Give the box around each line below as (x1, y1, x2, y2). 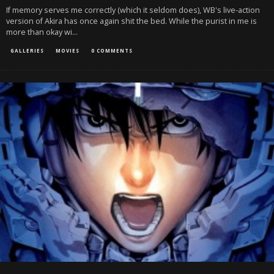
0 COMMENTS (91, 47, 133, 54)
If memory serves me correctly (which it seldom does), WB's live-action (6, 5, 260, 16)
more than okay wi (6, 27, 72, 38)
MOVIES (56, 47, 80, 54)
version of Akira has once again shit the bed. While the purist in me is (6, 16, 257, 27)
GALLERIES (10, 47, 44, 54)
